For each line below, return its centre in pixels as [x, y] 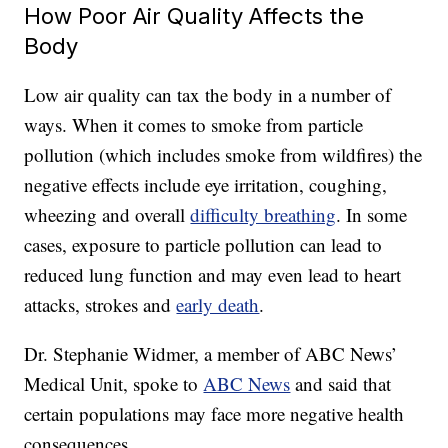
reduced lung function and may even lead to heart [213, 275]
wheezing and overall [107, 215]
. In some [372, 215]
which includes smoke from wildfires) [252, 155]
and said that [341, 384]
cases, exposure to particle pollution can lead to [203, 245]
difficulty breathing [263, 215]
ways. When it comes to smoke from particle [194, 125]
